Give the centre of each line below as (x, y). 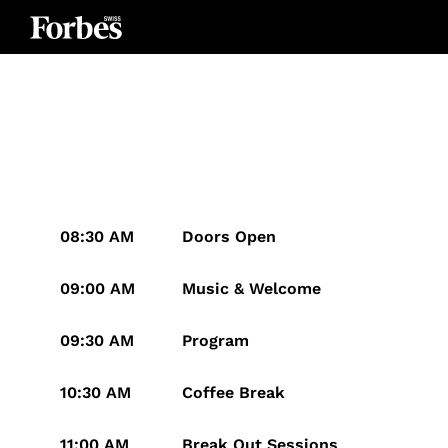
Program (215, 340)
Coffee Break (233, 392)
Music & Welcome (251, 288)
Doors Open (229, 236)
